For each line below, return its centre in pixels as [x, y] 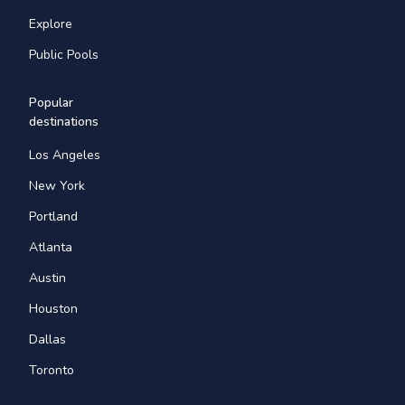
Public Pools [64, 54]
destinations [64, 121]
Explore [51, 24]
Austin [47, 278]
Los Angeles [65, 155]
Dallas [47, 339]
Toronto [52, 370]
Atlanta [51, 247]
